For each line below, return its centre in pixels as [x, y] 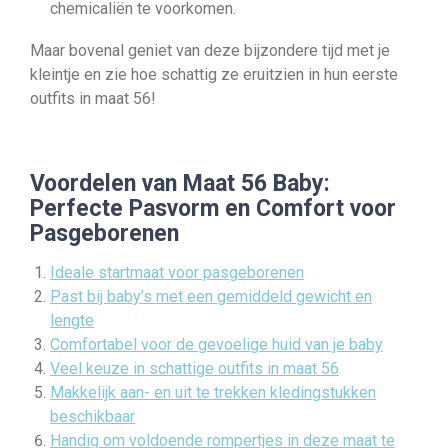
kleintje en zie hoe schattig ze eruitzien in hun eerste [214, 74]
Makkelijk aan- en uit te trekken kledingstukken [213, 392]
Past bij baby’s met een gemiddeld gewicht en [211, 296]
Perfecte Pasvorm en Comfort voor [213, 208]
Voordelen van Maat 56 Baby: [180, 183]
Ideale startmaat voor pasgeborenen [177, 272]
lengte [72, 320]
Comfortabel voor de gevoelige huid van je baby [216, 344]
